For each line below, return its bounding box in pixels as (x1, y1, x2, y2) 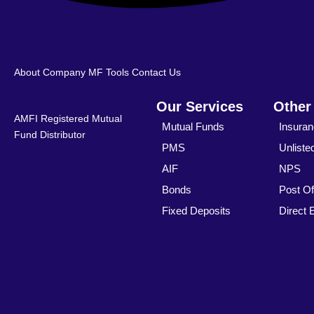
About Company (14, 67, 86, 78)
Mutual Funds (161, 121, 224, 133)
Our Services (156, 99, 243, 115)
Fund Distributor (14, 129, 86, 141)
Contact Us (132, 67, 181, 78)
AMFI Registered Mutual (14, 113, 122, 125)
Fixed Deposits (161, 205, 231, 217)
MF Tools (88, 67, 129, 78)
